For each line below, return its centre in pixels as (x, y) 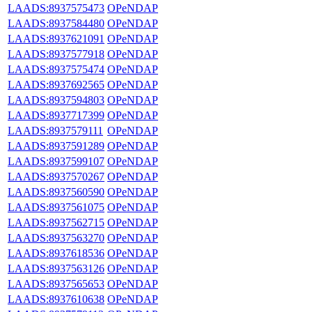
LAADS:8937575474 (56, 69)
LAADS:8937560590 (56, 192)
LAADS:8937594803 (56, 100)
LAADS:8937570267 (56, 176)
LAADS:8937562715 (56, 222)
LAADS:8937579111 (55, 130)
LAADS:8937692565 (56, 84)
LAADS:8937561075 (56, 207)
